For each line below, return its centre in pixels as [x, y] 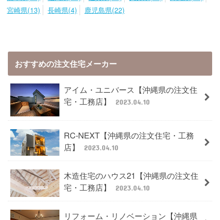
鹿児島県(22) [105, 10]
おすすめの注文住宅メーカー [66, 64]
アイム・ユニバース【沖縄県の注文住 [130, 90]
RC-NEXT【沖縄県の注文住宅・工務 [129, 135]
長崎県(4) [62, 10]
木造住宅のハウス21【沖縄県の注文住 [131, 175]
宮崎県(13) [24, 10]
